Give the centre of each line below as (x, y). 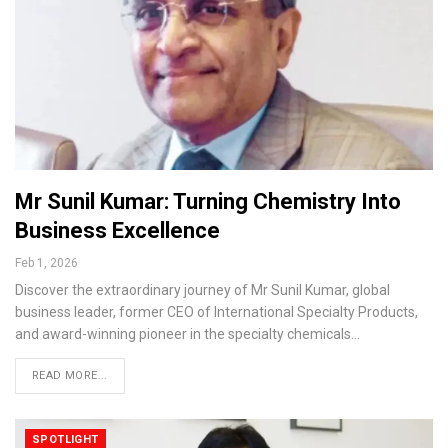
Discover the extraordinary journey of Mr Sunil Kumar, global (202, 290)
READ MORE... (70, 376)
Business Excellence (117, 231)
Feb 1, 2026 (46, 263)
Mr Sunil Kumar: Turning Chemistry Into (208, 202)
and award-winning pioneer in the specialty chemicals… (187, 334)
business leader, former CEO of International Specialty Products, (216, 312)
